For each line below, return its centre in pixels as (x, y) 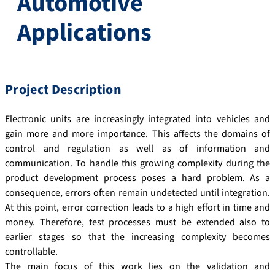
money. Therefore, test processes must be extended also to (137, 222)
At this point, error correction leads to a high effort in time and (137, 207)
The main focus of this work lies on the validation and (137, 266)
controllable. (31, 251)
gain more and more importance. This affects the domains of (137, 134)
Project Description (64, 89)
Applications (84, 33)
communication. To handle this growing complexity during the (137, 163)
